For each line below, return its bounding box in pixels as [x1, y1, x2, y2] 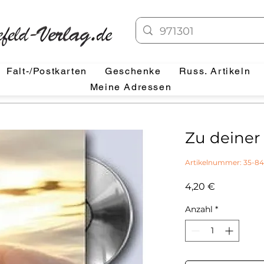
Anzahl [185, 204, 213, 214]
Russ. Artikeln [179, 65, 251, 77]
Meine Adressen [90, 81, 172, 93]
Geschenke [105, 65, 161, 77]
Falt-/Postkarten [6, 65, 87, 77]
